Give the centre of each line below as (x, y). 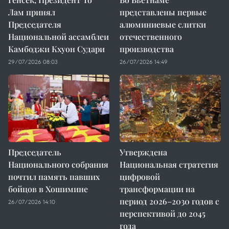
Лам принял (32, 12)
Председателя (35, 24)
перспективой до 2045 (163, 213)
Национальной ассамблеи (59, 37)
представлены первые (163, 12)
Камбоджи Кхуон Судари (56, 49)
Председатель (35, 152)
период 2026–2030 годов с (169, 201)
